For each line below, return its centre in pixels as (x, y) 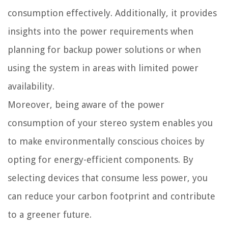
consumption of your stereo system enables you (110, 123)
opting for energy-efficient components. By (101, 159)
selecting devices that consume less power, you (108, 178)
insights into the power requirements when (101, 31)
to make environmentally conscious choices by (106, 141)
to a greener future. (50, 214)
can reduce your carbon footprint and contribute (111, 196)
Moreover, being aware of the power (86, 104)
